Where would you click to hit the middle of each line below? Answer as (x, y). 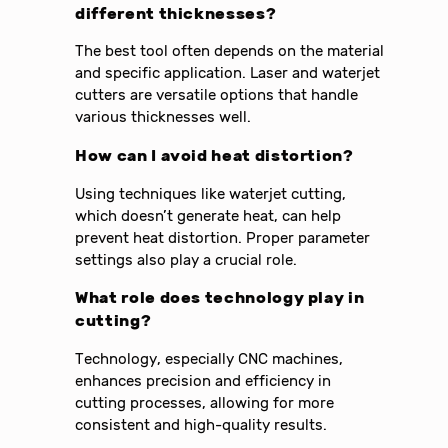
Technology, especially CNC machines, (209, 359)
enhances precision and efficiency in (203, 381)
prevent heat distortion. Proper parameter (223, 237)
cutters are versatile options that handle (217, 95)
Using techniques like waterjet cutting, (211, 193)
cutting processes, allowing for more (205, 403)
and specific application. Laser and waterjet (228, 73)
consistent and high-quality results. (201, 425)
